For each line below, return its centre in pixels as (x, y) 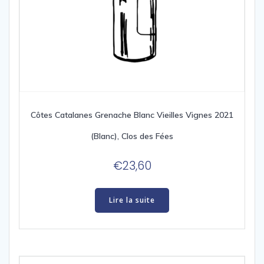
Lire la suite (132, 200)
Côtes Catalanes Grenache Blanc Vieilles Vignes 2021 (132, 115)
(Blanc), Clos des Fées (132, 136)
